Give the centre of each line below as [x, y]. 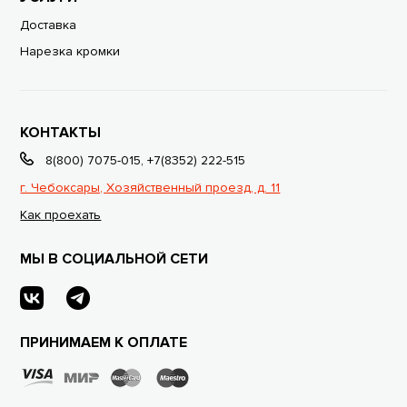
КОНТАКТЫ [61, 132]
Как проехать [61, 214]
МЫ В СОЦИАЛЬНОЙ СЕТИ [114, 258]
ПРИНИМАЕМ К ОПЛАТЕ [104, 342]
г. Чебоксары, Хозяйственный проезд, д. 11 [150, 187]
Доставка [49, 25]
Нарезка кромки [70, 51]
